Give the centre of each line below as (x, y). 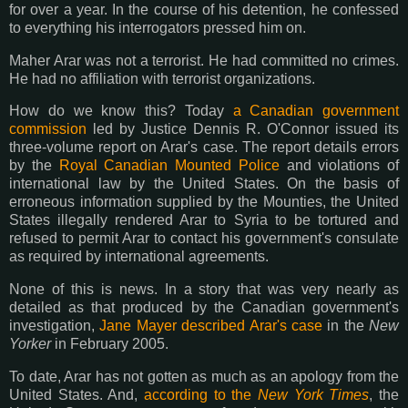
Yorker (30, 344)
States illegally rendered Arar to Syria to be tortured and (204, 220)
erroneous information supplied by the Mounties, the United (204, 202)
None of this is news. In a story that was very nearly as (204, 290)
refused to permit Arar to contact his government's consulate (204, 239)
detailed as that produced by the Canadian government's (204, 308)
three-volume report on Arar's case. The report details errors (204, 148)
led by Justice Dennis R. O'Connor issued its (243, 129)
